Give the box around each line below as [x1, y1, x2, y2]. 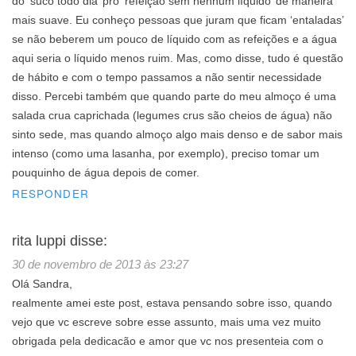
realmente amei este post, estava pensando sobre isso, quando [12, 297, 332, 310]
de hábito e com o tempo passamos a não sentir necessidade [12, 72, 322, 84]
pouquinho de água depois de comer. [12, 167, 199, 180]
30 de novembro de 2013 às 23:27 [12, 257, 188, 272]
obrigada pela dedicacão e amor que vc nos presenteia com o [12, 335, 323, 348]
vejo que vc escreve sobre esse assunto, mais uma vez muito [12, 316, 321, 329]
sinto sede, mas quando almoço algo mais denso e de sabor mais [12, 129, 342, 141]
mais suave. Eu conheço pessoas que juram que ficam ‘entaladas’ [12, 14, 343, 27]
